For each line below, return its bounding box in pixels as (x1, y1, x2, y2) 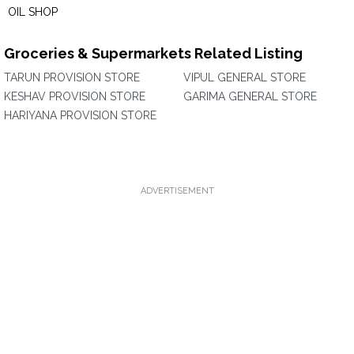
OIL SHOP (8, 6, 58, 18)
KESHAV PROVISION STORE (4, 90, 145, 103)
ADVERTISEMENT (140, 186, 214, 196)
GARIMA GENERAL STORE (183, 90, 317, 103)
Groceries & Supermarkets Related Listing (4, 45, 303, 62)
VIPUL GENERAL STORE (183, 71, 306, 84)
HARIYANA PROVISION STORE (4, 109, 156, 122)
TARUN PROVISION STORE (4, 71, 140, 84)
